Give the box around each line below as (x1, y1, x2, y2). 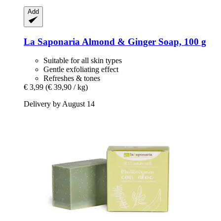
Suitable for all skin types (43, 56, 122, 65)
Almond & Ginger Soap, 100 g (80, 36, 206, 47)
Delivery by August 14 (24, 100, 95, 109)
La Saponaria (24, 36, 80, 47)
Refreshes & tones (43, 74, 100, 83)
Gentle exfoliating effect (43, 65, 118, 74)
